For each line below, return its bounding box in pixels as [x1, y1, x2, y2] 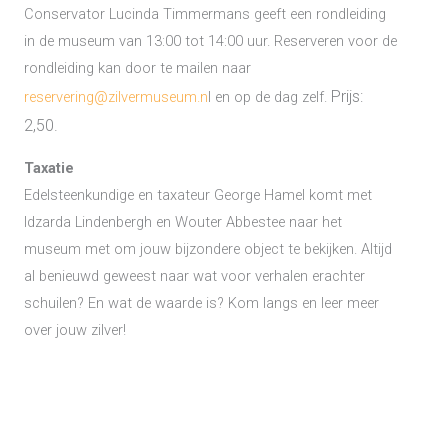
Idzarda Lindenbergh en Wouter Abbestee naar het [24, 212, 342, 231]
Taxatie [24, 158, 74, 177]
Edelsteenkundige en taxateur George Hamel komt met [24, 185, 372, 204]
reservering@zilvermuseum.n [24, 87, 208, 106]
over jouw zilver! [24, 320, 126, 339]
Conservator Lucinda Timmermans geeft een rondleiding [24, 4, 386, 23]
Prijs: [331, 86, 363, 106]
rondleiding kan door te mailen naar [24, 58, 251, 77]
